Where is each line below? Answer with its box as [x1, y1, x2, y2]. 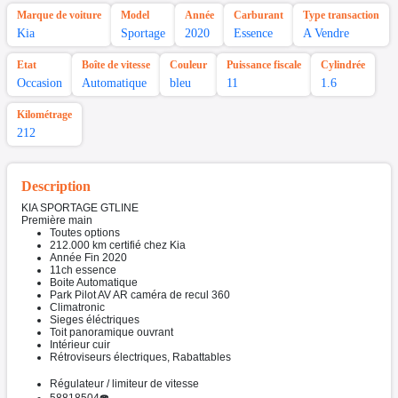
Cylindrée [321, 59, 365, 72]
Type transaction [303, 9, 379, 22]
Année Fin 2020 [50, 251, 127, 265]
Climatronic [50, 301, 105, 314]
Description [21, 179, 91, 195]
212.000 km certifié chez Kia [50, 239, 186, 252]
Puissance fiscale [227, 59, 301, 72]
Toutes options [50, 227, 120, 240]
